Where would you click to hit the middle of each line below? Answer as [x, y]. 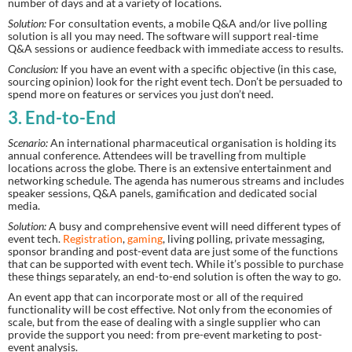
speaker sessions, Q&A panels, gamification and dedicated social [163, 193]
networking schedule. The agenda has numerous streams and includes [176, 181]
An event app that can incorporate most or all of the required [156, 297]
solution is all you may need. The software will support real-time [163, 35]
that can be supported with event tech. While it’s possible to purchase [176, 264]
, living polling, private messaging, [244, 239]
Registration [93, 239]
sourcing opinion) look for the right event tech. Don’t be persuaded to [175, 81]
